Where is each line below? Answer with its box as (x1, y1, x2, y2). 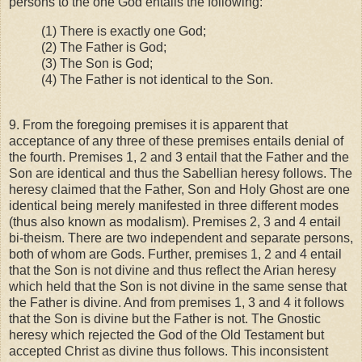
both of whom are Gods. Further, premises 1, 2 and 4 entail (9, 246, 342, 261)
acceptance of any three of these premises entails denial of (9, 133, 343, 148)
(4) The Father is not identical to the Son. (41, 73, 273, 87)
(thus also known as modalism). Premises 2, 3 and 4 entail (9, 214, 341, 229)
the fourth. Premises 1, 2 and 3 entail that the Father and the (9, 149, 349, 164)
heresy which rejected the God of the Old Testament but (9, 327, 324, 342)
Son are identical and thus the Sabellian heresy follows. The (9, 166, 352, 180)
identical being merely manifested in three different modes (9, 198, 339, 213)
